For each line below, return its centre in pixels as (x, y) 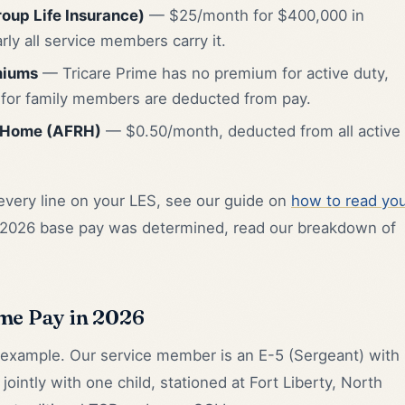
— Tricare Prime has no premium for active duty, (213, 74)
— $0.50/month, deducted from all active (251, 132)
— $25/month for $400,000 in (254, 16)
